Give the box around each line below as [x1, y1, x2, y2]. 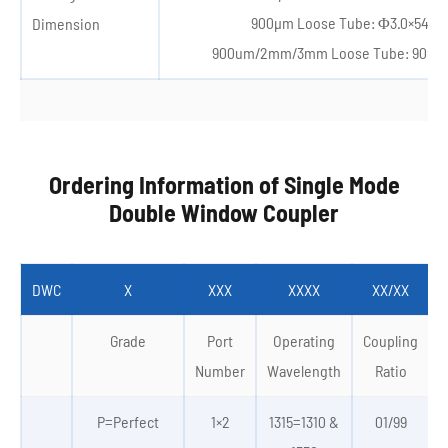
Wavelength [267, 361, 341, 380]
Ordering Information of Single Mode [48, 170, 400, 199]
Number [195, 361, 245, 380]
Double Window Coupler [109, 198, 339, 227]
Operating [273, 331, 335, 350]
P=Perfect [97, 412, 159, 431]
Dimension [32, 14, 100, 33]
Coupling [363, 331, 418, 350]
